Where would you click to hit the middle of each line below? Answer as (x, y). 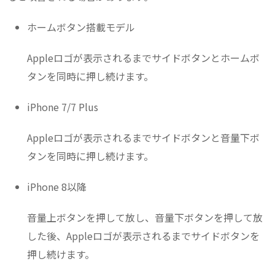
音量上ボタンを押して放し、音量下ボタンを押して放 (145, 218)
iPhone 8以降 (57, 187)
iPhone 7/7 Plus (63, 107)
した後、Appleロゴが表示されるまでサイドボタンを (143, 236)
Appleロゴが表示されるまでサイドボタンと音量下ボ (143, 138)
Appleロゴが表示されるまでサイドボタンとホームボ (143, 58)
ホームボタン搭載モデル (81, 27)
